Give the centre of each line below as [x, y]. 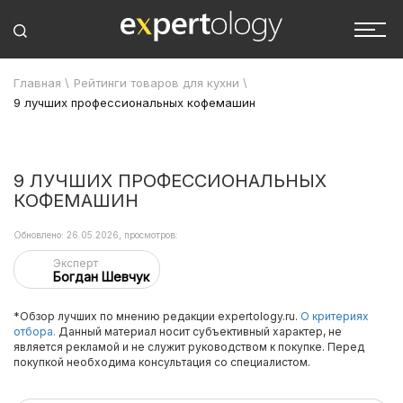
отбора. [35, 331]
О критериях [335, 316]
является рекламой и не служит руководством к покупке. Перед [189, 347]
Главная [37, 83]
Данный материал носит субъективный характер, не [199, 331]
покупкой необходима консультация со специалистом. [162, 362]
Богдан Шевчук [101, 277]
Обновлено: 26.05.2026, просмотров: [96, 235]
